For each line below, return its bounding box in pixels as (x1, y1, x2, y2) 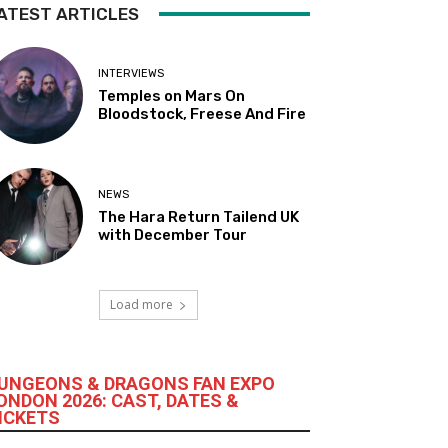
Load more (109, 296, 173, 314)
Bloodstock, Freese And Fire (98, 105, 307, 124)
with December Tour (98, 226, 248, 245)
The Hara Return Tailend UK (98, 208, 300, 227)
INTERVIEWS (98, 67, 165, 81)
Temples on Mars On (98, 87, 246, 106)
